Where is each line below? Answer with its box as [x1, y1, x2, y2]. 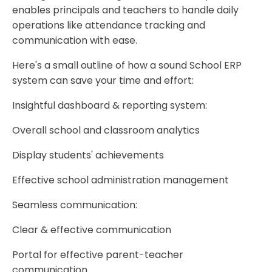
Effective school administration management [12, 173, 229, 188]
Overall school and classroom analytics [12, 123, 200, 138]
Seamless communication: [12, 198, 137, 212]
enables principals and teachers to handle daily [12, 3, 239, 18]
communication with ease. [12, 33, 137, 48]
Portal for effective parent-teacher [12, 248, 183, 262]
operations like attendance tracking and [12, 18, 205, 33]
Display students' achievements [12, 148, 166, 163]
